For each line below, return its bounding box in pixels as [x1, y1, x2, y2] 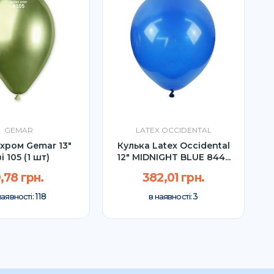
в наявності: [149, 192, 193, 202]
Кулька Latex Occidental [117, 139, 230, 151]
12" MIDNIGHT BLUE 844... [116, 151, 231, 163]
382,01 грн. [143, 171, 204, 185]
